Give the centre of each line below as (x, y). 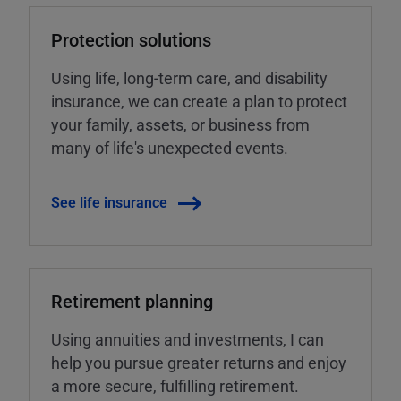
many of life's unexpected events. (170, 148)
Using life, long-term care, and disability (189, 78)
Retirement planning (132, 301)
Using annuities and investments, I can (188, 340)
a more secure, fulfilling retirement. (175, 386)
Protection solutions (131, 40)
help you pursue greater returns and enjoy (199, 363)
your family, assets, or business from (180, 125)
